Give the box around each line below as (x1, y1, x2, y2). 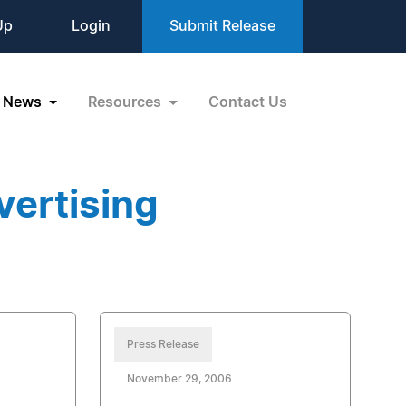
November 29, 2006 (126, 373, 232, 384)
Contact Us (208, 94, 287, 110)
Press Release (126, 339, 199, 350)
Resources (88, 94, 166, 110)
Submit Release (169, 19, 275, 34)
